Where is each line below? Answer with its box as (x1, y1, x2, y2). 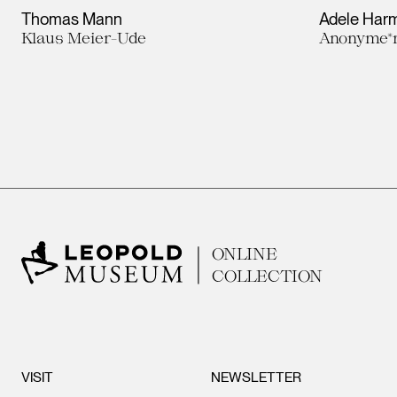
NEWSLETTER (211, 368, 302, 385)
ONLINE (211, 244, 277, 264)
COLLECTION (211, 265, 323, 285)
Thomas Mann (21, 9, 122, 29)
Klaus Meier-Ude (21, 28, 146, 47)
